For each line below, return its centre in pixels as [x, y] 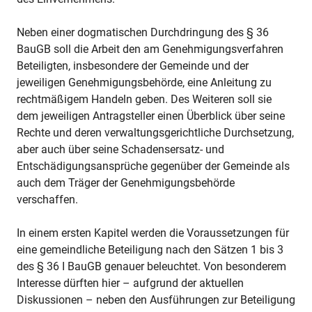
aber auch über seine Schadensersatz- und [120, 150]
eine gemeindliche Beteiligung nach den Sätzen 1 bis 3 [150, 250]
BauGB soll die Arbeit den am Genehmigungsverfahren [150, 49]
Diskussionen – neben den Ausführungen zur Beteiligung [156, 300]
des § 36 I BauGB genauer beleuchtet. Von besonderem [151, 267]
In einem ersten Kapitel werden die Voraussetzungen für [153, 233]
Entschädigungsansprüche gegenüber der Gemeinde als [153, 166]
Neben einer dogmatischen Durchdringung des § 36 [143, 33]
